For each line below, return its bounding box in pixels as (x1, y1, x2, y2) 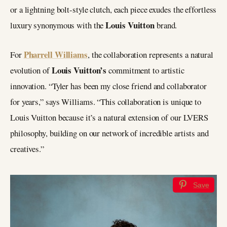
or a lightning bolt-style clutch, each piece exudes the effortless (10, 3, 217, 15)
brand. (155, 19, 177, 31)
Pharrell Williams (23, 48, 88, 61)
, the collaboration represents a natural (87, 49, 213, 61)
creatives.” (10, 143, 44, 155)
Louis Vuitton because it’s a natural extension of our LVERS (10, 111, 209, 124)
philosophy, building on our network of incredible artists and (10, 127, 209, 139)
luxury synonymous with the (10, 19, 106, 31)
